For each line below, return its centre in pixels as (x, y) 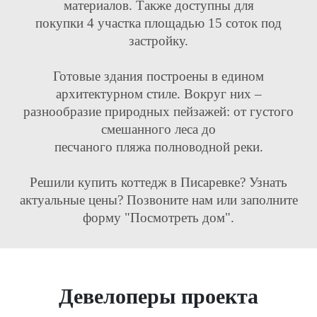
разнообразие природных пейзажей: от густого (158, 111)
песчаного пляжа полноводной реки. (158, 147)
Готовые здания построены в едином (158, 76)
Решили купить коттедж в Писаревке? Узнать (158, 182)
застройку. (158, 41)
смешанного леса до (158, 129)
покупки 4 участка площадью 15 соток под (158, 23)
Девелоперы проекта (158, 296)
